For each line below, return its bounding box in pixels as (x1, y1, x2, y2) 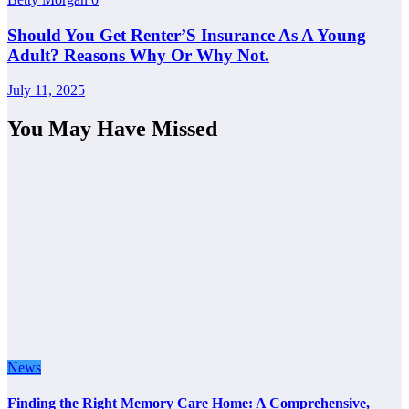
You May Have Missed (7, 117, 217, 142)
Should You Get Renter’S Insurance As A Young (7, 25, 366, 45)
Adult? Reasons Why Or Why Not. (7, 45, 269, 65)
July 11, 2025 (7, 82, 85, 99)
